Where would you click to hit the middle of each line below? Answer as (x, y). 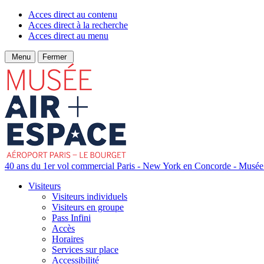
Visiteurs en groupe (88, 207)
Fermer (56, 57)
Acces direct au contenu (73, 14)
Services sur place (85, 250)
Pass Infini (71, 218)
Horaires (68, 239)
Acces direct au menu (68, 36)
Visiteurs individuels (90, 197)
